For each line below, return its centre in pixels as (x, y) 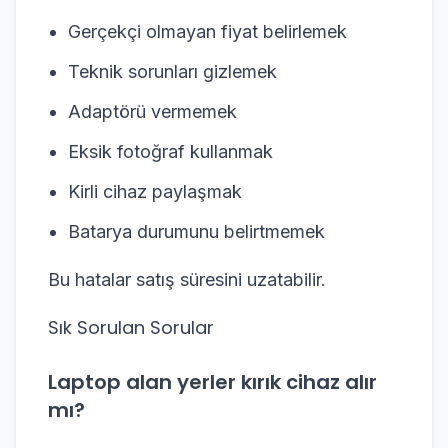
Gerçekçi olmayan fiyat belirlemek (207, 31)
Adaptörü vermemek (152, 111)
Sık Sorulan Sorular (131, 327)
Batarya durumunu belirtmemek (196, 231)
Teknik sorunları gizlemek (172, 71)
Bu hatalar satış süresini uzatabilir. (187, 279)
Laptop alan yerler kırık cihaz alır (212, 382)
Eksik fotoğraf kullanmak (170, 151)
